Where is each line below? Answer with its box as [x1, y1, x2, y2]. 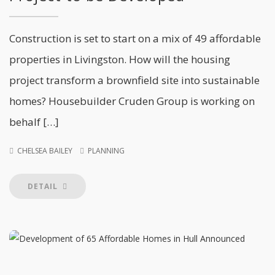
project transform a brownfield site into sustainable [9, 73, 260, 87]
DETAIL [28, 181, 60, 192]
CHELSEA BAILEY [17, 145, 72, 156]
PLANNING [88, 145, 125, 156]
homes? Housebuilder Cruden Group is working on [9, 94, 255, 108]
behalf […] [9, 115, 59, 129]
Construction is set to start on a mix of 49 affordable [9, 31, 261, 45]
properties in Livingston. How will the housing [9, 52, 230, 66]
